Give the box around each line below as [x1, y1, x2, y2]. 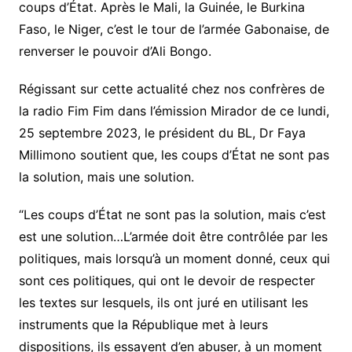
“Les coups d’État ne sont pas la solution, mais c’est [18, 206, 326, 222]
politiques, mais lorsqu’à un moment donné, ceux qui [18, 250, 330, 266]
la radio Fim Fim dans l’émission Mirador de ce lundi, [18, 102, 329, 119]
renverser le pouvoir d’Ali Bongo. [18, 42, 211, 59]
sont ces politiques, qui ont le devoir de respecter [18, 272, 315, 288]
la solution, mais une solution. [18, 168, 194, 185]
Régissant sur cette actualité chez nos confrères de [18, 80, 324, 97]
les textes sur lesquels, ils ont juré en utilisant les [18, 294, 308, 310]
